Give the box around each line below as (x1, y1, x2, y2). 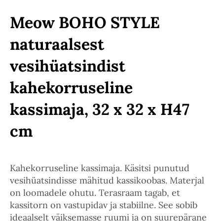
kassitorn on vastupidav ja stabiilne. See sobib (10, 199, 197, 211)
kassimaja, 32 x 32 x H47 (10, 99, 189, 119)
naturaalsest (10, 34, 104, 54)
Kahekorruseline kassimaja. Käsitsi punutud (10, 162, 189, 174)
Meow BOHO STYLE (10, 12, 160, 33)
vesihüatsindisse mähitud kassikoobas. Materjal (10, 175, 204, 186)
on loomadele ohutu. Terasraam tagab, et (10, 187, 180, 198)
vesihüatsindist (10, 56, 125, 76)
